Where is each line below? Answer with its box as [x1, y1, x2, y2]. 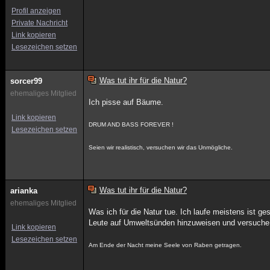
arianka [10, 186, 37, 195]
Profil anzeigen [11, 7, 61, 15]
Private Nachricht [11, 19, 67, 27]
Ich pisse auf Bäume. [89, 98, 164, 107]
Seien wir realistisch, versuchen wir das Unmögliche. [89, 144, 233, 151]
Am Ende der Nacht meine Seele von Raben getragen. [89, 242, 242, 248]
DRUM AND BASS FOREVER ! [89, 121, 174, 128]
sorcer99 [10, 77, 42, 86]
